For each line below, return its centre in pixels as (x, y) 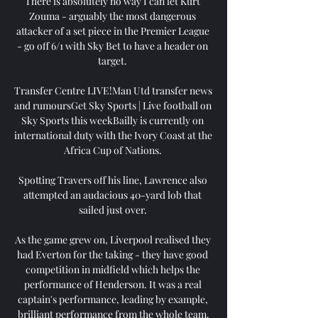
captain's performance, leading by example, (113, 299)
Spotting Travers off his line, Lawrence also (113, 180)
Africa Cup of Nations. (114, 150)
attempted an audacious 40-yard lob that (113, 194)
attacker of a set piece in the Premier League (113, 31)
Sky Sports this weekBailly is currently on (113, 120)
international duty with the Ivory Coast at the (113, 135)
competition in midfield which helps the (113, 269)
